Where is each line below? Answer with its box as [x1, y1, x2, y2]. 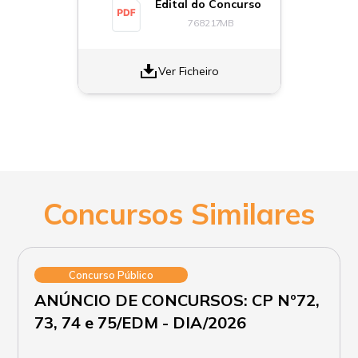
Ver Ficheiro [158, 63, 219, 78]
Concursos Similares [43, 196, 315, 232]
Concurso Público [69, 268, 154, 281]
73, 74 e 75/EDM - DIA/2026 [34, 312, 247, 332]
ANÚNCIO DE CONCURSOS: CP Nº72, [34, 290, 320, 310]
